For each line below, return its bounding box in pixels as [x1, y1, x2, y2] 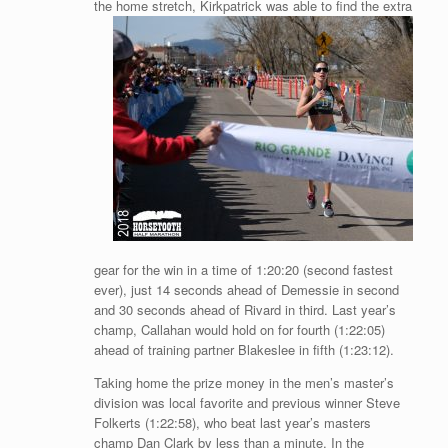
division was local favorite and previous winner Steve [93, 393, 400, 413]
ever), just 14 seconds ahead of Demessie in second [93, 280, 399, 300]
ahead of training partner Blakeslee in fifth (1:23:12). [93, 340, 394, 360]
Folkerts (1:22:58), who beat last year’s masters [93, 413, 371, 433]
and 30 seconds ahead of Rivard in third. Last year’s [93, 300, 396, 320]
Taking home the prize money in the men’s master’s [93, 373, 394, 393]
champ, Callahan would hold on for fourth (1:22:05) [93, 320, 385, 340]
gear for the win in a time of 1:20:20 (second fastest [93, 260, 393, 280]
